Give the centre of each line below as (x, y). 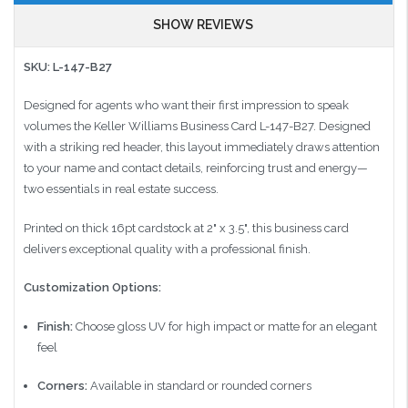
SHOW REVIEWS (203, 24)
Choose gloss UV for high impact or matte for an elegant (224, 326)
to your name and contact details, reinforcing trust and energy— (196, 168)
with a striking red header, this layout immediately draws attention (202, 148)
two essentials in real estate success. (121, 189)
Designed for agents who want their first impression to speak (186, 106)
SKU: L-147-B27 (68, 66)
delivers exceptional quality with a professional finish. (167, 249)
